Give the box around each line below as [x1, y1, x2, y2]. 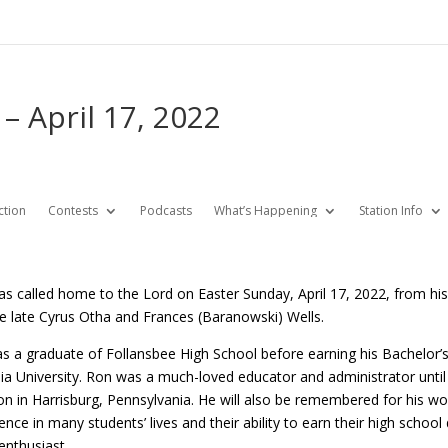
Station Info [358, 202, 423, 219]
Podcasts [139, 202, 192, 219]
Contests [47, 202, 98, 219]
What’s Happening [213, 202, 317, 219]
